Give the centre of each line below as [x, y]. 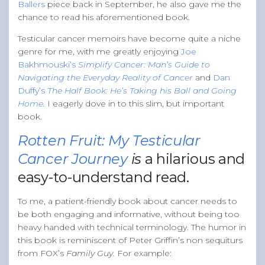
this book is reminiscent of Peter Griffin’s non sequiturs [130, 240]
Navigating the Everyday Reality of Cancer [105, 77]
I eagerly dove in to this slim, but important [136, 103]
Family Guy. [92, 253]
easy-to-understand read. [104, 177]
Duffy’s [33, 90]
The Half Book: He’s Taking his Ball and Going [142, 90]
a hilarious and [195, 159]
